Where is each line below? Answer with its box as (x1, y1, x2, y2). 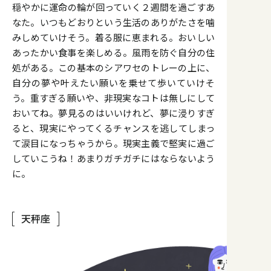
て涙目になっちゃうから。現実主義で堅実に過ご (12, 137, 215, 150)
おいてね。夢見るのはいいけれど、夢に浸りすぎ (12, 106, 215, 120)
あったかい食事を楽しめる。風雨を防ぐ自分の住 (12, 46, 215, 59)
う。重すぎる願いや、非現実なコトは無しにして (12, 91, 215, 105)
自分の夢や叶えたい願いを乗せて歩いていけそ (12, 76, 215, 90)
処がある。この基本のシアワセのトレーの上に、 (12, 61, 215, 74)
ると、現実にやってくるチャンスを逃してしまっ (12, 122, 215, 135)
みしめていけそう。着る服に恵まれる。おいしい (12, 31, 215, 44)
